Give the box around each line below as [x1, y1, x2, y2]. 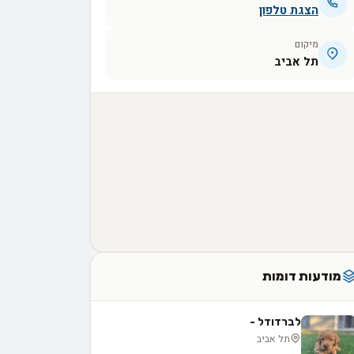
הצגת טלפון [259, 2, 318, 19]
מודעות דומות [262, 269, 341, 284]
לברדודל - [250, 315, 301, 329]
